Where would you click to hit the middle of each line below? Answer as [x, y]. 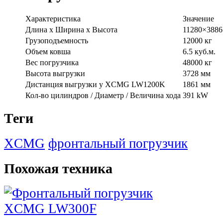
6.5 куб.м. [199, 51]
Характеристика [53, 18]
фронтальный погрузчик [118, 143]
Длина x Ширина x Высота [71, 29]
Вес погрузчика [52, 62]
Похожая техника [58, 168]
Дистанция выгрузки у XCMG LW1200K [95, 84]
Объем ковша [48, 51]
